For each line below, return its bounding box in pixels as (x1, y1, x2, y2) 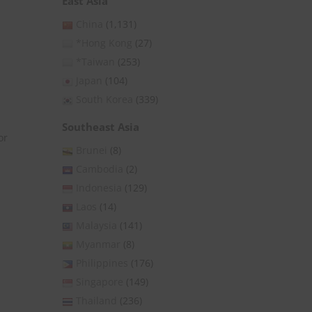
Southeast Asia (62, 120, 139, 134)
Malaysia (76, 219, 117, 233)
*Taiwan (76, 55, 115, 69)
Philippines (76, 256, 128, 270)
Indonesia (76, 181, 122, 195)
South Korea (76, 93, 133, 107)
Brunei (76, 143, 107, 157)
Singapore (76, 275, 123, 289)
